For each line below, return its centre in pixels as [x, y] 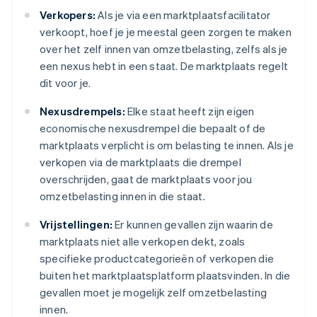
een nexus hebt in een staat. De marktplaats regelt [164, 66]
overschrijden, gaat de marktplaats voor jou [146, 179]
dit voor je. [65, 83]
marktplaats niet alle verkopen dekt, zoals [143, 242]
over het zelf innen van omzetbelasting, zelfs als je [164, 49]
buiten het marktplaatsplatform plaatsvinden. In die [165, 276]
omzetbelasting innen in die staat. [122, 196]
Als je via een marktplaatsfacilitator [183, 15]
